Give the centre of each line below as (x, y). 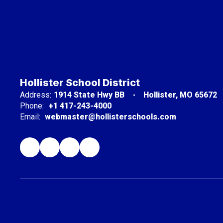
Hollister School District (80, 83)
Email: (30, 117)
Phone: (32, 106)
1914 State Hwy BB (89, 95)
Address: (36, 95)
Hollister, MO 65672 (180, 95)
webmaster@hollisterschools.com (111, 117)
